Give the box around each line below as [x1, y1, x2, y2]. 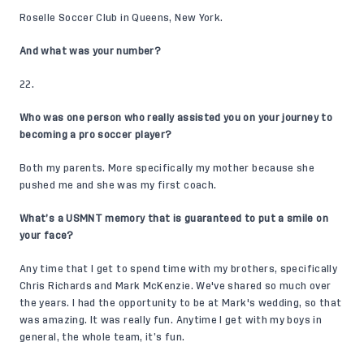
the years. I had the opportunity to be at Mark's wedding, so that [19, 297, 342, 308]
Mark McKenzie [115, 280, 191, 291]
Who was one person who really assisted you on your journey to [19, 112, 332, 123]
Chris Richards [19, 280, 93, 291]
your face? [19, 230, 74, 240]
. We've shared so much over [190, 280, 331, 291]
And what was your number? [19, 45, 161, 56]
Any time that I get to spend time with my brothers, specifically [19, 263, 338, 274]
